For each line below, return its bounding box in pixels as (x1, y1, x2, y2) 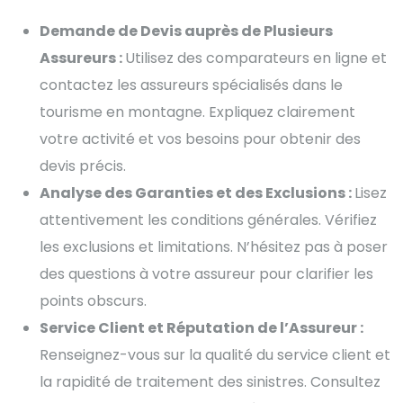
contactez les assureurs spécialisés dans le (40, 74, 343, 95)
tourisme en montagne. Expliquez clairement (40, 101, 355, 122)
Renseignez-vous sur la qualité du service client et (40, 344, 390, 365)
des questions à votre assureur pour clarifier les (40, 263, 373, 284)
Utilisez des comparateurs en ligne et (125, 47, 387, 68)
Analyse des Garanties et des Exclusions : (40, 182, 354, 203)
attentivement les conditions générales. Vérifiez (40, 209, 377, 230)
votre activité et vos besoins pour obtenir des (40, 128, 361, 149)
